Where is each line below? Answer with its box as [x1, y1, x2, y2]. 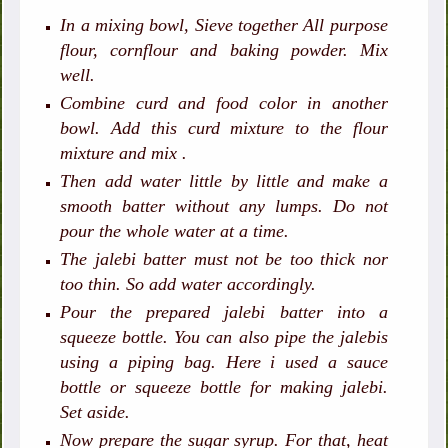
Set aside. [60, 401, 131, 422]
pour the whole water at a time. [60, 220, 290, 241]
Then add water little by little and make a [60, 170, 388, 191]
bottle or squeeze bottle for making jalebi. [60, 376, 388, 397]
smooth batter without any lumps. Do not [60, 195, 388, 216]
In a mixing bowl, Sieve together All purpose [60, 14, 388, 35]
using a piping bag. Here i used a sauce [60, 351, 388, 372]
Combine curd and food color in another [60, 92, 388, 113]
